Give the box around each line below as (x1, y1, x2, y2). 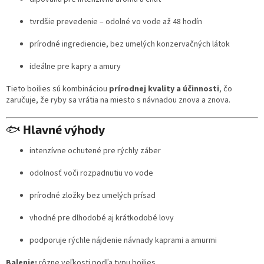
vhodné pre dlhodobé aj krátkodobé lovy (29, 212, 174, 224)
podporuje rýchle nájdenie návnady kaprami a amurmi (29, 234, 217, 246)
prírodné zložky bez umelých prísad (29, 189, 156, 202)
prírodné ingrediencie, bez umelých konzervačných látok (29, 38, 230, 51)
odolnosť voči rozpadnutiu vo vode (29, 167, 153, 179)
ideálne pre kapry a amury (29, 61, 121, 73)
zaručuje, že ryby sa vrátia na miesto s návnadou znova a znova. (6, 94, 230, 107)
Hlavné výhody (23, 122, 105, 137)
